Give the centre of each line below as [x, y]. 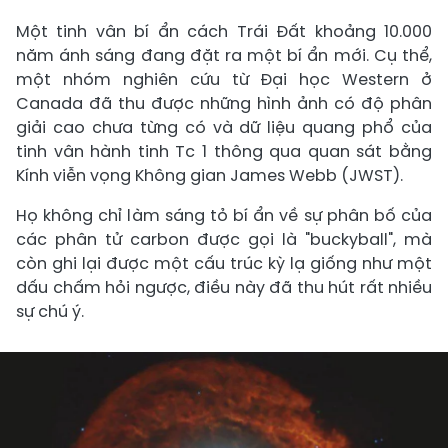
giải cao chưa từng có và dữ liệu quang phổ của [224, 127]
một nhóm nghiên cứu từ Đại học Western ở [224, 79]
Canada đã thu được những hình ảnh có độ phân [224, 103]
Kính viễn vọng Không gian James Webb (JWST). [209, 175]
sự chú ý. [50, 311]
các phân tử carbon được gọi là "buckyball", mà [224, 239]
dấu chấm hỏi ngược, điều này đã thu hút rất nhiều [224, 287]
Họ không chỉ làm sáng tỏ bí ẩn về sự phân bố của [224, 215]
